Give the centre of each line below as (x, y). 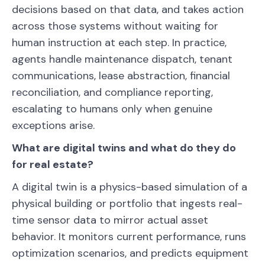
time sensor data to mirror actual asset (110, 220)
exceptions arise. (53, 125)
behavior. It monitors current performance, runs (129, 236)
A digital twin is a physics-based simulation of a (130, 187)
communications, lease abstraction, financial (121, 75)
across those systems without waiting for (115, 26)
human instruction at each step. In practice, (119, 42)
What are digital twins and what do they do (124, 148)
